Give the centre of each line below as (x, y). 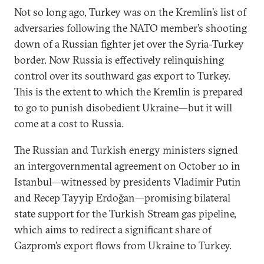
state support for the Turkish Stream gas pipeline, (125, 214)
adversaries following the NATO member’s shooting (131, 28)
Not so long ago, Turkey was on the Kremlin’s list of (130, 12)
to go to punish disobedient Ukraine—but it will (123, 108)
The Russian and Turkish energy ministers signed (126, 150)
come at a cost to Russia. (69, 123)
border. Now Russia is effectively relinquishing (119, 60)
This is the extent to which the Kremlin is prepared (128, 92)
